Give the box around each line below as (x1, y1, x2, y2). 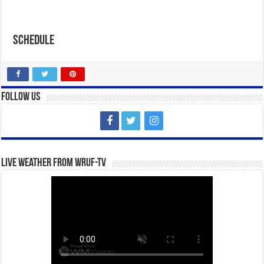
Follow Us (1, 91, 41, 104)
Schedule (13, 34, 55, 48)
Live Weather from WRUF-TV (1, 157, 107, 170)
